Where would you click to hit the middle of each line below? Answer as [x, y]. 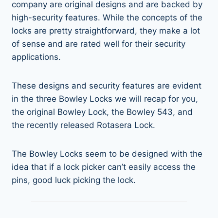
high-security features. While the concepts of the [107, 17]
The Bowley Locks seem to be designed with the [107, 154]
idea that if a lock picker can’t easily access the [104, 167]
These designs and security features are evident [107, 85]
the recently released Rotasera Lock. [85, 125]
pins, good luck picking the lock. [74, 180]
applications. [37, 57]
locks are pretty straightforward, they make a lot [106, 30]
